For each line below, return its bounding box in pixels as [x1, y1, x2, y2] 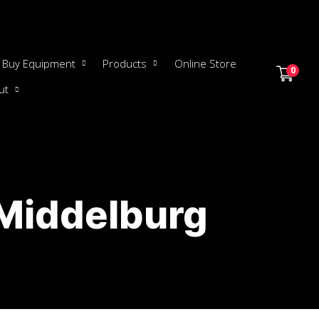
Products [103, 56, 147, 70]
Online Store [174, 56, 236, 70]
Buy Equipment [1, 56, 75, 70]
